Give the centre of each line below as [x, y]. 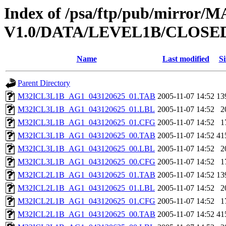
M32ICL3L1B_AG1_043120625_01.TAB [87, 96]
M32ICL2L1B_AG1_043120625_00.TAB [87, 214]
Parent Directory [44, 83]
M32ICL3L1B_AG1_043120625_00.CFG [87, 162]
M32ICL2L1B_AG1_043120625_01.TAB [87, 175]
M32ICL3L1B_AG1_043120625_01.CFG [87, 123]
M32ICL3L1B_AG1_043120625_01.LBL [86, 109]
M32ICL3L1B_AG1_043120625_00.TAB [87, 136]
